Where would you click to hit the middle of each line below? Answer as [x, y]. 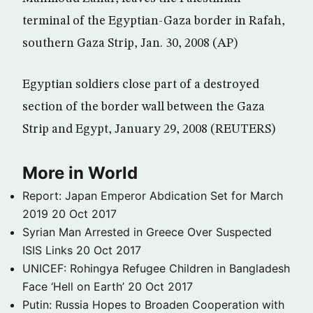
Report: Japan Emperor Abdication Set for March [153, 196]
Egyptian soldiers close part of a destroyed [141, 85]
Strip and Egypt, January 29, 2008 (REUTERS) [149, 129]
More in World [80, 173]
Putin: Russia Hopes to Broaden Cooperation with [153, 305]
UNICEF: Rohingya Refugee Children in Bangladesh [156, 268]
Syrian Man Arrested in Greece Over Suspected [147, 232]
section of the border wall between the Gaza [144, 107]
